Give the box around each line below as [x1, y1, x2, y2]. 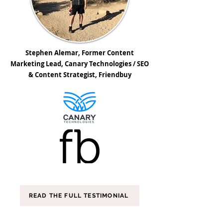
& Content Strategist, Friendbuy [28, 70, 131, 79]
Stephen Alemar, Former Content [25, 48, 134, 57]
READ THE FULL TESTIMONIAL [28, 192, 129, 199]
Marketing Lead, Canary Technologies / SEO [10, 59, 149, 68]
